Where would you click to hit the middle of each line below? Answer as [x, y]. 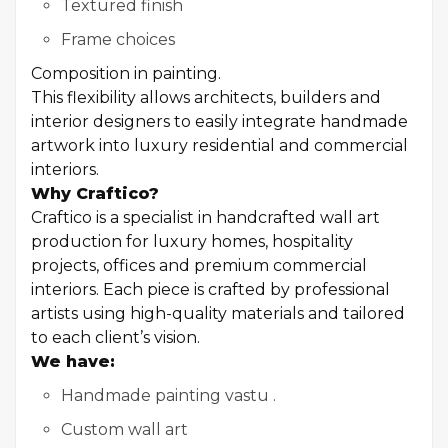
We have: [73, 361]
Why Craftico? [95, 193]
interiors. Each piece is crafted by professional [210, 289]
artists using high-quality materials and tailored [218, 313]
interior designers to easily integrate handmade [219, 121]
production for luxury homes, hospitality [192, 241]
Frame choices [118, 39]
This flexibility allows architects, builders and [206, 97]
